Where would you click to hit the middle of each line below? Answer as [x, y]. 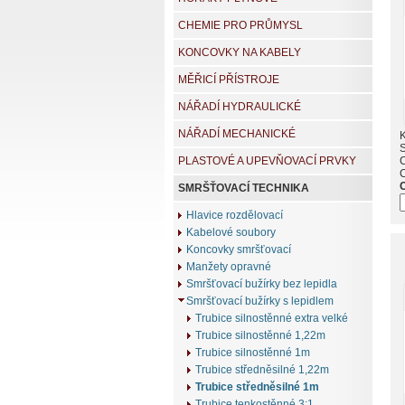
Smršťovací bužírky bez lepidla [262, 284]
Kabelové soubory [231, 233]
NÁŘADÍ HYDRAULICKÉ [240, 107]
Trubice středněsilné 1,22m [262, 370]
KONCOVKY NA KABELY [240, 53]
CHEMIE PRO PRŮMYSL [240, 26]
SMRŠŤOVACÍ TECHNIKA [244, 188]
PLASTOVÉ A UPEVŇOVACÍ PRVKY [267, 161]
